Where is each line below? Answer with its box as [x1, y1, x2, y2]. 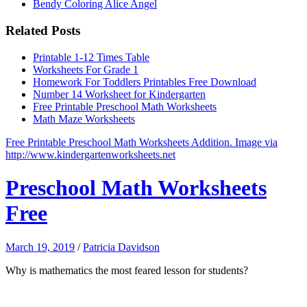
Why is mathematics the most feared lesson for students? [5, 264, 248, 276]
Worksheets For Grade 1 [33, 63, 138, 75]
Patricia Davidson [83, 241, 160, 253]
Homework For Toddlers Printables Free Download [33, 75, 256, 88]
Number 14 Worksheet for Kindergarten [33, 88, 206, 100]
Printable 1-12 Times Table [33, 51, 149, 63]
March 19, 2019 [5, 241, 75, 253]
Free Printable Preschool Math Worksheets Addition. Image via [5, 136, 278, 148]
